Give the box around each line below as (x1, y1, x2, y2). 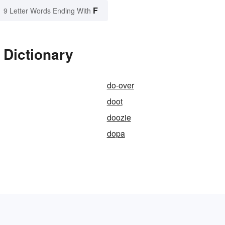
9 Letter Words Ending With (4, 6, 91, 16)
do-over (106, 79, 134, 91)
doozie (106, 111, 131, 124)
